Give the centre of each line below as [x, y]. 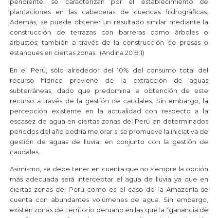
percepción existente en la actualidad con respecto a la [109, 111]
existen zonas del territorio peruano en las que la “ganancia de [109, 209]
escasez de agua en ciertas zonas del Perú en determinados [109, 121]
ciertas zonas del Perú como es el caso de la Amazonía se [109, 189]
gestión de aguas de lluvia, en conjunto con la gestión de [109, 141]
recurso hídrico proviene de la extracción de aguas [109, 80]
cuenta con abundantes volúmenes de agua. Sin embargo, [109, 199]
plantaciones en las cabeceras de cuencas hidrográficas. [109, 12]
